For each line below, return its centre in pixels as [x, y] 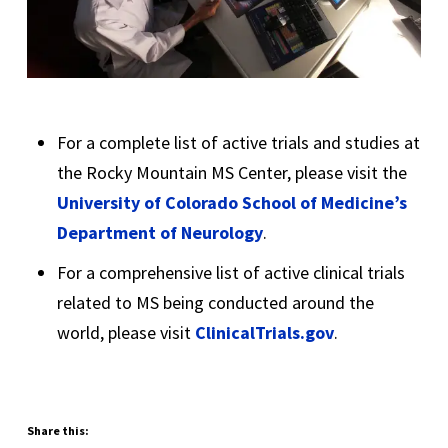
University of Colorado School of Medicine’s [231, 202]
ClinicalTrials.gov [264, 332]
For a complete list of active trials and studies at [238, 142]
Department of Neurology [159, 232]
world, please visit [125, 332]
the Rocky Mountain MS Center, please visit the [231, 172]
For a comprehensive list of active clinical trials [230, 272]
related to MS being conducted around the [215, 302]
